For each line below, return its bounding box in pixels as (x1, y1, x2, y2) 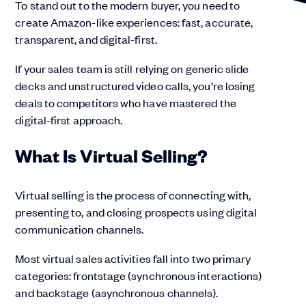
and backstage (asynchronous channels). (15, 285, 219, 301)
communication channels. (15, 221, 146, 237)
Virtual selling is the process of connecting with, (15, 187, 251, 203)
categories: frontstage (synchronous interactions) (15, 268, 262, 283)
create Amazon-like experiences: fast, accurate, (15, 14, 253, 29)
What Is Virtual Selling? (15, 143, 208, 167)
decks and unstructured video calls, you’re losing (15, 78, 255, 93)
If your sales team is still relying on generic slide (15, 61, 249, 76)
